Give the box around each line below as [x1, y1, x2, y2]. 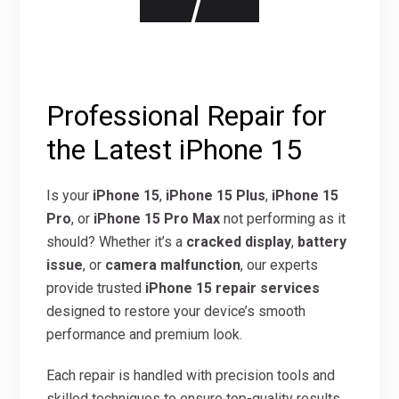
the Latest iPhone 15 [46, 133, 303, 167]
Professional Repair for [46, 99, 328, 133]
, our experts [240, 256, 319, 273]
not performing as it [220, 210, 346, 227]
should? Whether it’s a [46, 233, 187, 250]
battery [297, 233, 347, 250]
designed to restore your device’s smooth [46, 303, 306, 320]
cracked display [186, 233, 292, 250]
